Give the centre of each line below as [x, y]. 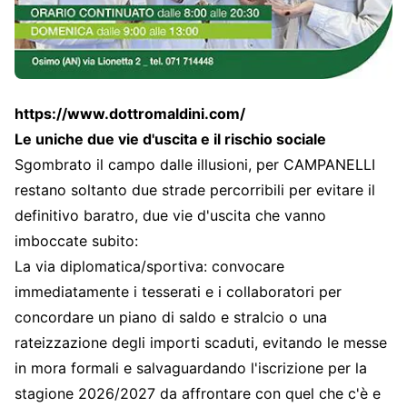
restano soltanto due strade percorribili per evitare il [195, 189]
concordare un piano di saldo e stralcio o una [171, 317]
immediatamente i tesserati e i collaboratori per [178, 291]
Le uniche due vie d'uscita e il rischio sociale [170, 139]
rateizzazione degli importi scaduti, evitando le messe [201, 342]
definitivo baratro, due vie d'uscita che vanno [170, 215]
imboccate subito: [76, 240]
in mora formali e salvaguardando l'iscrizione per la [191, 367]
